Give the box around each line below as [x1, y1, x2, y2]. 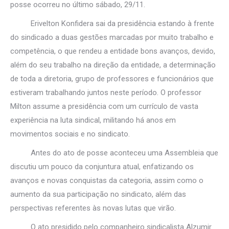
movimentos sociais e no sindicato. [10, 129, 130, 139]
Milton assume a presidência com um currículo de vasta [10, 102, 198, 111]
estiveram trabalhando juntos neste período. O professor [10, 88, 201, 97]
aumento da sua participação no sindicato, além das [10, 190, 186, 199]
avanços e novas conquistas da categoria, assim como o [10, 176, 203, 185]
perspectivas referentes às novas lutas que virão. [10, 203, 176, 213]
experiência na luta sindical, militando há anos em [10, 116, 176, 125]
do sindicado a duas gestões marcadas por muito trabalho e [10, 33, 214, 42]
